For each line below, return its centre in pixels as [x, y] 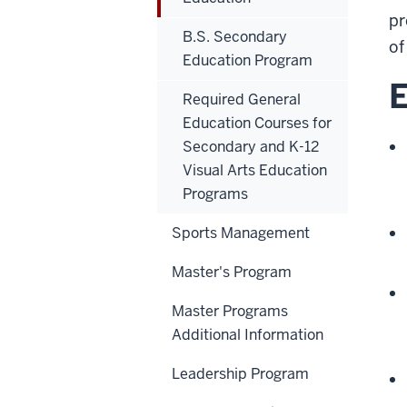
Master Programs [230, 312]
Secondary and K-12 [251, 147]
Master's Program [232, 273]
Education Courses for [257, 124]
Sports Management [241, 233]
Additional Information [248, 335]
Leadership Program [240, 374]
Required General [242, 100]
